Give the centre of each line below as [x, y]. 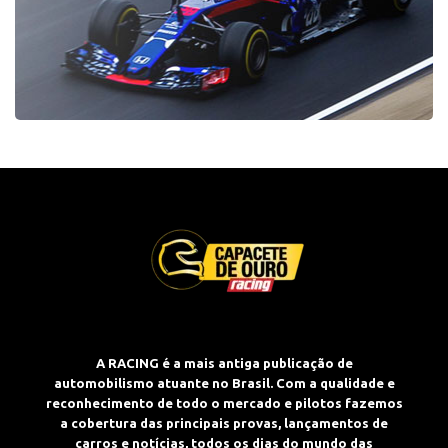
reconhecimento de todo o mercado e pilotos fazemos [224, 403]
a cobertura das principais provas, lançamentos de [224, 423]
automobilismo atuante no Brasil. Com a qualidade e [224, 383]
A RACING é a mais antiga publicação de [224, 363]
